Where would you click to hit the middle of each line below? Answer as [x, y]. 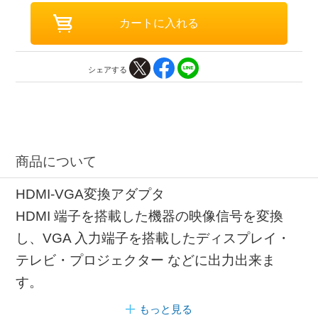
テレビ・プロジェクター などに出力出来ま [146, 260]
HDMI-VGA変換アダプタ [91, 194]
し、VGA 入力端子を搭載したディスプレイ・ [153, 238]
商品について [56, 162]
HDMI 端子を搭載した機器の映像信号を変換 [150, 216]
